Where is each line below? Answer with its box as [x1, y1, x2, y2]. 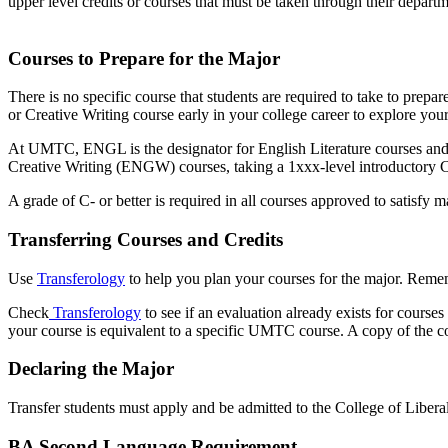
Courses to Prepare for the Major [8, 47, 280, 69]
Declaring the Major [8, 358, 174, 380]
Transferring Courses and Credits [8, 228, 283, 250]
